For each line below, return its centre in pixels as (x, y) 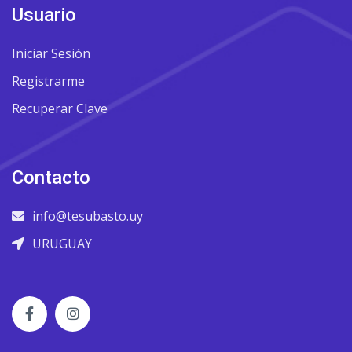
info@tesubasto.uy (88, 216)
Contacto (51, 178)
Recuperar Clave (60, 108)
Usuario (44, 15)
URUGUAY (62, 244)
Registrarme (48, 81)
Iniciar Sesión (51, 53)
